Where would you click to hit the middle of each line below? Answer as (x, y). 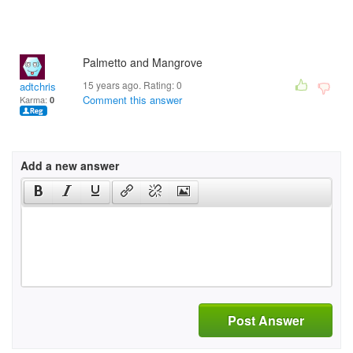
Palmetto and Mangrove (143, 62)
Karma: (35, 99)
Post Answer (266, 320)
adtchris (38, 86)
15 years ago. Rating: (130, 85)
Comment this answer (132, 100)
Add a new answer (70, 165)
